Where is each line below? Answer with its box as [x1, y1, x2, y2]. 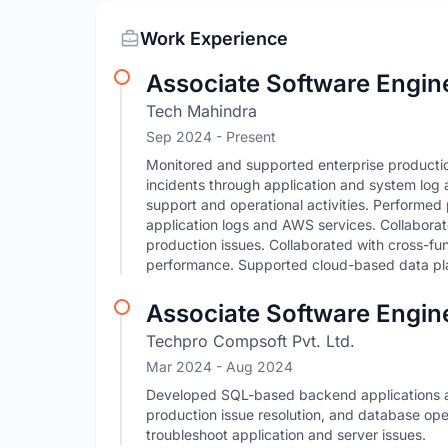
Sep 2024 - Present [146, 128, 276, 145]
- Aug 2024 [216, 358, 293, 375]
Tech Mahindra [146, 101, 257, 121]
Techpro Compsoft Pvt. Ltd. [146, 331, 355, 351]
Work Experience [140, 28, 288, 49]
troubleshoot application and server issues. [146, 426, 426, 443]
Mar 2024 [146, 358, 216, 375]
